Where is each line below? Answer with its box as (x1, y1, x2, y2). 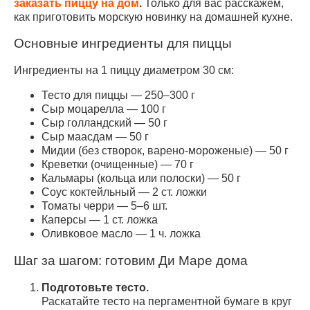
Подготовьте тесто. (42, 281, 149, 293)
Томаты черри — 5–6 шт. (42, 200, 167, 212)
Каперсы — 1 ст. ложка (42, 214, 158, 226)
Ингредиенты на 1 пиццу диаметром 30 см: (14, 64, 234, 77)
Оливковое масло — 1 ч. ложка (42, 228, 201, 240)
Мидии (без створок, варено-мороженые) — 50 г (42, 145, 289, 157)
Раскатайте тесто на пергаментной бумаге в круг (42, 295, 292, 307)
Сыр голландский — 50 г (42, 117, 167, 129)
